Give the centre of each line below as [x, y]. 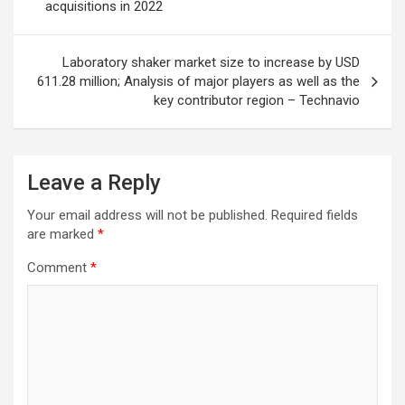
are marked [62, 235]
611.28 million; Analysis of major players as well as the [198, 82]
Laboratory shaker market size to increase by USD [211, 63]
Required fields [315, 216]
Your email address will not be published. [147, 216]
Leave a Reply [94, 183]
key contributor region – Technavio [257, 101]
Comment [59, 268]
